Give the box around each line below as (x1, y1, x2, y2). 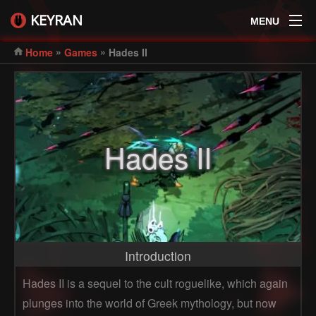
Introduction (125, 247, 191, 265)
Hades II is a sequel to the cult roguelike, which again (23, 275, 288, 291)
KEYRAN (30, 11, 83, 30)
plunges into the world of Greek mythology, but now (23, 295, 276, 311)
